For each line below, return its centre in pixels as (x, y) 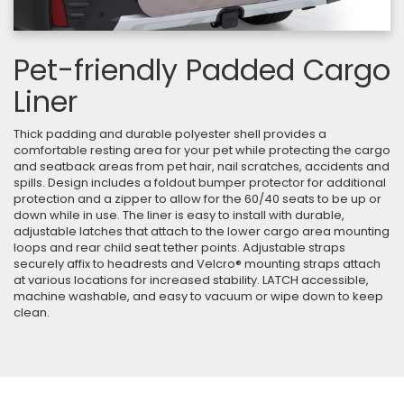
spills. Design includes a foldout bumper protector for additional (200, 182)
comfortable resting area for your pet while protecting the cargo (202, 150)
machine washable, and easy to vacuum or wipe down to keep (198, 296)
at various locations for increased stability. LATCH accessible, (191, 280)
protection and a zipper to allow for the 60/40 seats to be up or (197, 198)
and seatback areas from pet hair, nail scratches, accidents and (202, 166)
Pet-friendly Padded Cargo (202, 69)
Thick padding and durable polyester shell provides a (170, 133)
